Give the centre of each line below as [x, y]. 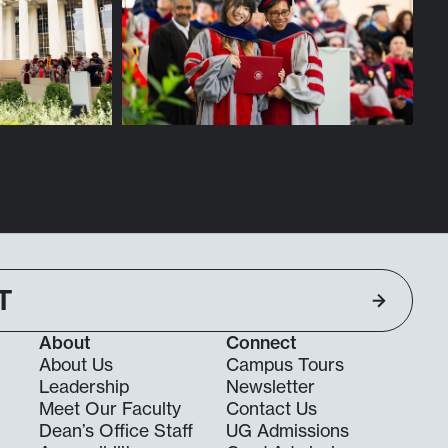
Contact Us [271, 409]
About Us [75, 365]
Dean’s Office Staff [115, 431]
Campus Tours [284, 365]
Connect [261, 343]
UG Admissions [287, 431]
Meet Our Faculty [109, 409]
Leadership [83, 387]
